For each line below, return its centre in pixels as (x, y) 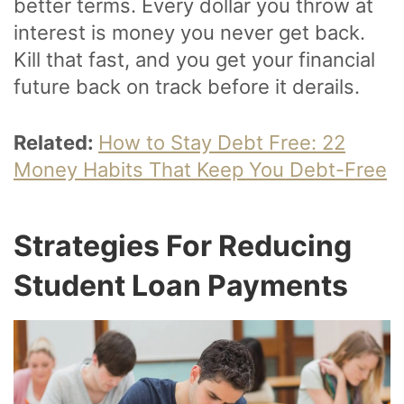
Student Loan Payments (181, 286)
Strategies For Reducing (183, 246)
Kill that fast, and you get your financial (194, 60)
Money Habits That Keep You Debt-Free (200, 170)
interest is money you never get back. (189, 33)
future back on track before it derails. (187, 87)
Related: (56, 143)
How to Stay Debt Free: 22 (222, 143)
